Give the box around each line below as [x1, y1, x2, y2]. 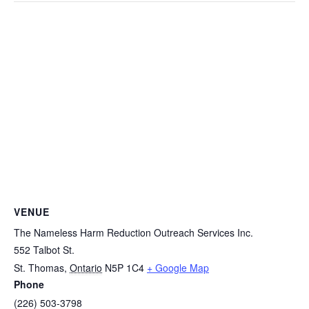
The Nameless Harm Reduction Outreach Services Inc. [14, 226, 253, 240]
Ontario [70, 261, 102, 275]
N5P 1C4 [105, 261, 144, 275]
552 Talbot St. [14, 243, 74, 257]
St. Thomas [14, 261, 64, 275]
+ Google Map [147, 261, 209, 275]
